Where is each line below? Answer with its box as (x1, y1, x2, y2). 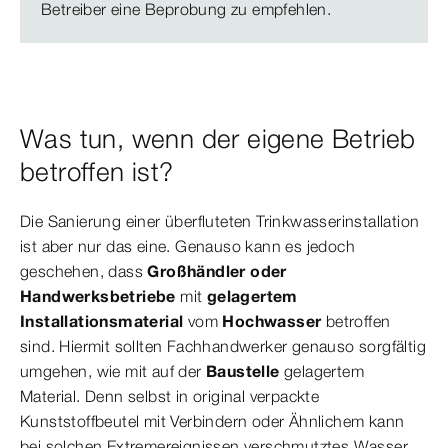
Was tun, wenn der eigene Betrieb (20, 123, 416, 155)
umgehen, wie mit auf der (20, 361, 206, 381)
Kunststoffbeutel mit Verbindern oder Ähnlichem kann (20, 411, 405, 431)
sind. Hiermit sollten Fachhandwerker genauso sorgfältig (20, 336, 426, 356)
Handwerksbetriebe (20, 286, 176, 306)
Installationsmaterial (20, 311, 184, 331)
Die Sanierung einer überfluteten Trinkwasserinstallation (20, 211, 420, 231)
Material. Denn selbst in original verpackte (20, 386, 320, 406)
